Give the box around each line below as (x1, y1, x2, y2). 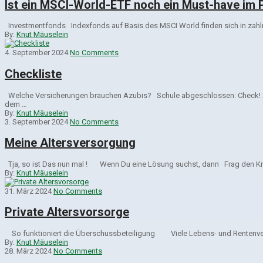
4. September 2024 (5, 48, 68, 58)
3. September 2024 (5, 117, 68, 126)
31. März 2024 (5, 186, 52, 195)
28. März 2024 (5, 246, 52, 255)
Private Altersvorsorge (5, 205, 129, 220)
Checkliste (5, 66, 62, 81)
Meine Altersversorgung (5, 136, 136, 150)
